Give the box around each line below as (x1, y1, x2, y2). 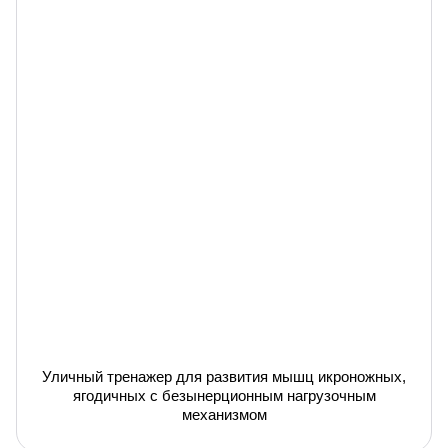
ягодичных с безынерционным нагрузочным (72, 387, 376, 405)
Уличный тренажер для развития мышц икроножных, (42, 368, 406, 386)
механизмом (181, 406, 267, 424)
